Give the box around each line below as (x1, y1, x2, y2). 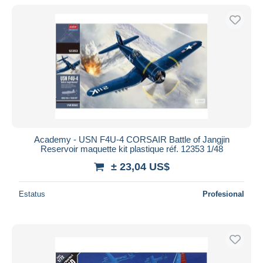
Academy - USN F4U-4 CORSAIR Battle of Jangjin (33, 134, 230, 144)
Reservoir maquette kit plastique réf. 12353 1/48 (40, 143, 223, 154)
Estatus (19, 189, 45, 198)
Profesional (203, 189, 244, 198)
